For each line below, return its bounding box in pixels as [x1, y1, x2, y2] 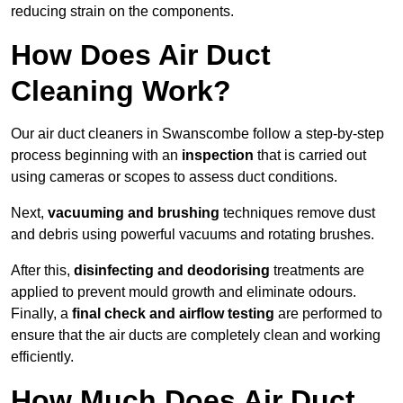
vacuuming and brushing [48, 205, 219, 221]
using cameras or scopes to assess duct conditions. [11, 169, 337, 185]
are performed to [274, 306, 382, 322]
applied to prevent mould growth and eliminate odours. [11, 284, 356, 300]
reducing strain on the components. [11, 4, 234, 20]
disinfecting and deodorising [74, 263, 270, 279]
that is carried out [254, 148, 366, 164]
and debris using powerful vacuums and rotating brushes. [11, 227, 374, 243]
